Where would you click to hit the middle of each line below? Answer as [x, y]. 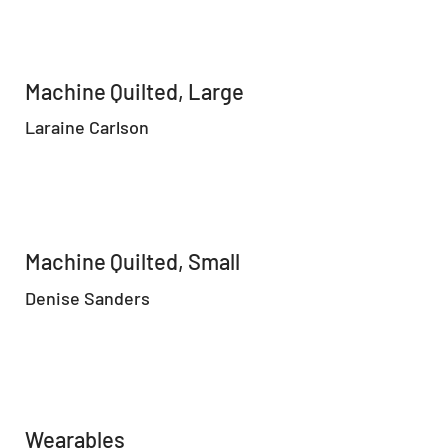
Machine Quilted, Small [133, 261]
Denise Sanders [87, 297]
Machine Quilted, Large [135, 90]
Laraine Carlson [86, 126]
